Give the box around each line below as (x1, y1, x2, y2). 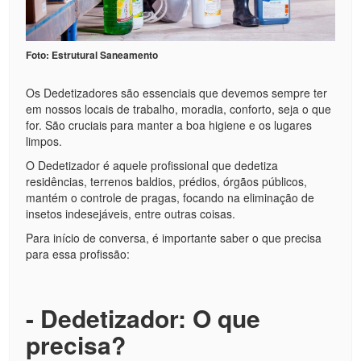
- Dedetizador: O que (26, 300, 261, 335)
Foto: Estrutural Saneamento (26, 47, 159, 62)
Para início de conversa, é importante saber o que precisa (26, 229, 322, 246)
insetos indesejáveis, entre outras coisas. (26, 205, 236, 222)
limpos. (26, 132, 63, 149)
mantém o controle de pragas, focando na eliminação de (26, 189, 315, 205)
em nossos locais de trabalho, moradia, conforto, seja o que (26, 100, 332, 117)
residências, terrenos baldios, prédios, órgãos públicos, (26, 172, 308, 189)
